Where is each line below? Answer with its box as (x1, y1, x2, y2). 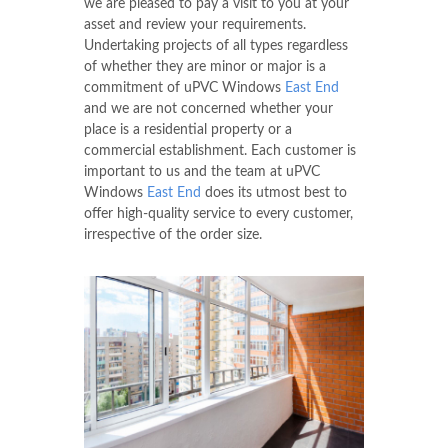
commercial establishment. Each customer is (84, 143, 356, 158)
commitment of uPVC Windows (84, 80, 285, 95)
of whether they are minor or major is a (84, 59, 326, 74)
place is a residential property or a (84, 122, 292, 137)
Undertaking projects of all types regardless (84, 38, 348, 53)
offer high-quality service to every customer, (84, 206, 353, 221)
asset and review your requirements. (84, 17, 306, 32)
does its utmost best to (201, 185, 347, 200)
